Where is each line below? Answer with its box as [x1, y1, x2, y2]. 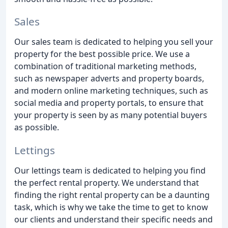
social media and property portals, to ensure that [14, 97, 204, 109]
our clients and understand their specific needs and [14, 214, 213, 225]
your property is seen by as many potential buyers [14, 109, 207, 121]
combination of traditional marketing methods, [14, 61, 196, 72]
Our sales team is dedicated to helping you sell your [14, 36, 213, 48]
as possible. [14, 122, 59, 133]
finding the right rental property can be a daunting [14, 189, 210, 201]
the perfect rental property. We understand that [14, 177, 199, 189]
